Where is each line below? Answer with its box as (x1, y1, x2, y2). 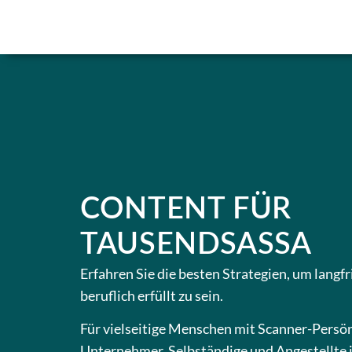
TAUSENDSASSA (80, 229, 312, 259)
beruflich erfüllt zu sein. (80, 286, 223, 304)
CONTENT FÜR (80, 193, 292, 224)
